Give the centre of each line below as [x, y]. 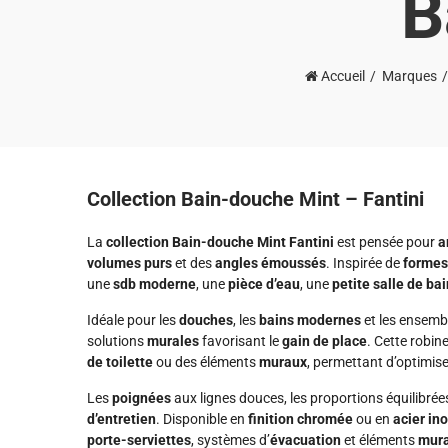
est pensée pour [386, 242]
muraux [283, 362]
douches [206, 320]
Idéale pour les [133, 320]
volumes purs [129, 263]
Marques [409, 76]
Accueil [343, 76]
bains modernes [310, 320]
